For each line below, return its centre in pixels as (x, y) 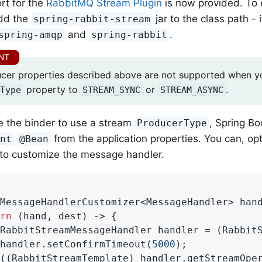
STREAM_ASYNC (192, 90)
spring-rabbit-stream (92, 19)
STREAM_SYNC (112, 90)
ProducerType (172, 123)
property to (52, 89)
